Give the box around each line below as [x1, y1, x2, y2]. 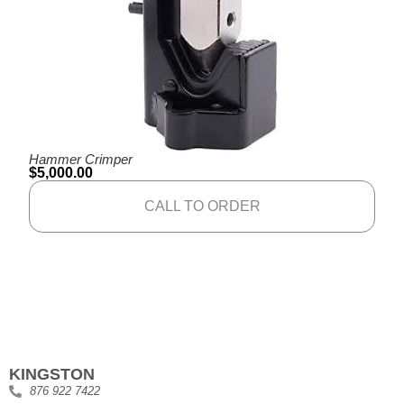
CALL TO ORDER [143, 198, 261, 215]
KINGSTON [9, 365, 95, 384]
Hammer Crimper [29, 151, 133, 168]
